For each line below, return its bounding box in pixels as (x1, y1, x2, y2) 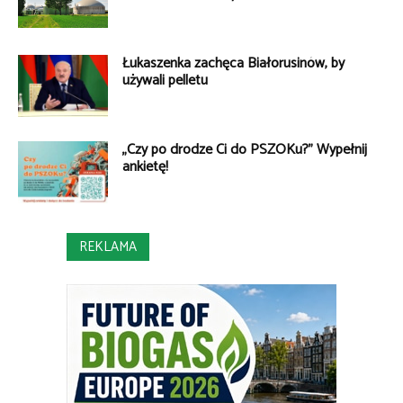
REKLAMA (79, 235, 137, 258)
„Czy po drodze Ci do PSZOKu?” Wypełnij (122, 137, 367, 162)
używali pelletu (122, 67, 208, 93)
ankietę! (122, 154, 168, 179)
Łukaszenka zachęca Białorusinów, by (122, 50, 345, 76)
